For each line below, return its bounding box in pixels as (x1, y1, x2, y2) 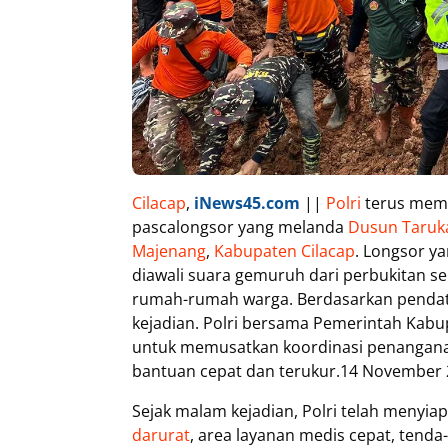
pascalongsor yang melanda (132, 216, 348, 238)
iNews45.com (194, 192, 300, 214)
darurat (132, 424, 190, 446)
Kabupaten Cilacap (214, 240, 355, 262)
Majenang (132, 240, 206, 262)
